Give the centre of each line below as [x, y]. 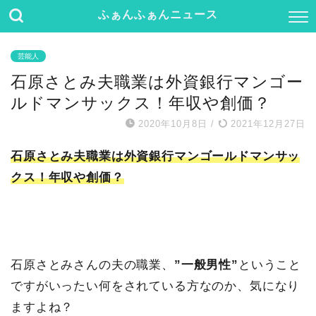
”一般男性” [206, 265]
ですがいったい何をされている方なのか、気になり [156, 286]
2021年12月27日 [266, 124]
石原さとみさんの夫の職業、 [92, 265]
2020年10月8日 [173, 124]
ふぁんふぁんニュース [158, 14]
